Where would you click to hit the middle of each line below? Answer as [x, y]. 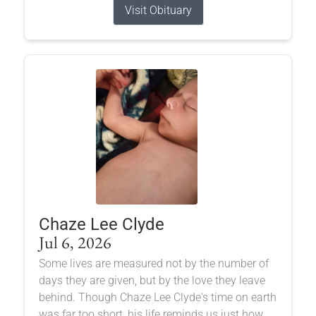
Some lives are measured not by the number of [153, 263]
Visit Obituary [158, 10]
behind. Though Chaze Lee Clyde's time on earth [157, 297]
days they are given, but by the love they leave [152, 280]
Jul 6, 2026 [75, 242]
